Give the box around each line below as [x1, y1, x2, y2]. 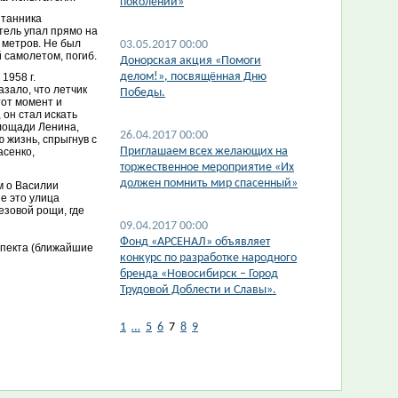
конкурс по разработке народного [120, 251, 297, 265]
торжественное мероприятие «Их [120, 161, 294, 174]
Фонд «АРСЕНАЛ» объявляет [120, 235, 270, 249]
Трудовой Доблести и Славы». [120, 283, 276, 297]
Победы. [120, 86, 165, 99]
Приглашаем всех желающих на [120, 145, 288, 158]
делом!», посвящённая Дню [120, 70, 267, 84]
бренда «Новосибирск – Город [120, 267, 278, 281]
